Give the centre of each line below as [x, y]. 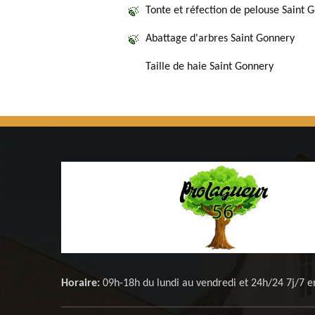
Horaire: [81, 283]
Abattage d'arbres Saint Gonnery [220, 39]
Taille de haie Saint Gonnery [210, 67]
